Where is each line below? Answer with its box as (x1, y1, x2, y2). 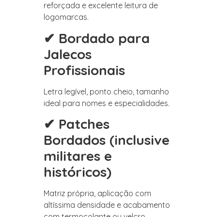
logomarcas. (44, 12, 89, 22)
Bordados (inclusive (44, 131, 170, 149)
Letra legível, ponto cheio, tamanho (44, 86, 169, 96)
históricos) (44, 163, 111, 181)
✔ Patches (44, 115, 109, 133)
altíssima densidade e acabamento (44, 200, 170, 210)
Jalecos (44, 45, 92, 62)
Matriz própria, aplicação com (44, 188, 151, 199)
